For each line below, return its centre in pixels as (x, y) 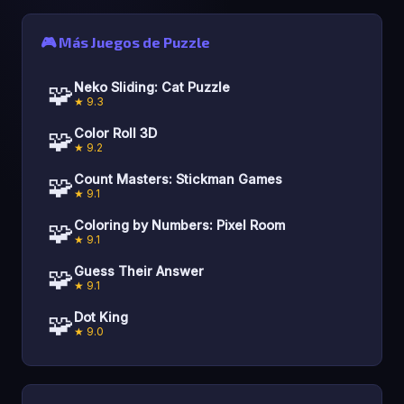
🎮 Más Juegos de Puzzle (125, 41)
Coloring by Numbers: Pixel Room (179, 225)
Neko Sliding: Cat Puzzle (152, 87)
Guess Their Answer (139, 271)
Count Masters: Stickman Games (178, 179)
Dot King (101, 317)
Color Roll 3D (115, 133)
